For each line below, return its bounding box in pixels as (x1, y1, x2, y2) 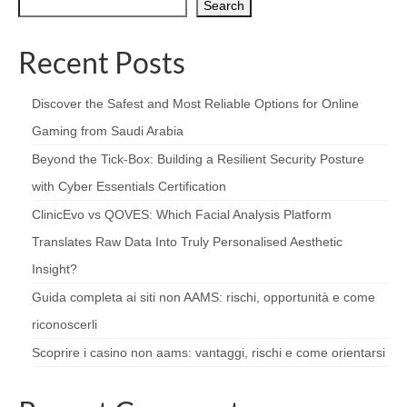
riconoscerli (32, 316, 97, 332)
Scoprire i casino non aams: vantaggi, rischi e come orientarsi (32, 344, 385, 360)
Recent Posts (18, 44, 185, 80)
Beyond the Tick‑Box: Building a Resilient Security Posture (32, 151, 364, 166)
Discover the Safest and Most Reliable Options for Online (32, 95, 359, 111)
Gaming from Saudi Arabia (32, 123, 184, 138)
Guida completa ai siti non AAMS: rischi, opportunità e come (32, 289, 375, 304)
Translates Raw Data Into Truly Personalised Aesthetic (32, 233, 342, 249)
